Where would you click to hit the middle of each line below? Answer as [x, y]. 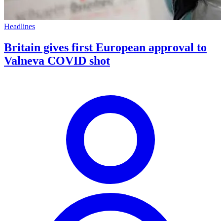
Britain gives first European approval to [105, 48]
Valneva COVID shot [57, 61]
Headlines [19, 27]
